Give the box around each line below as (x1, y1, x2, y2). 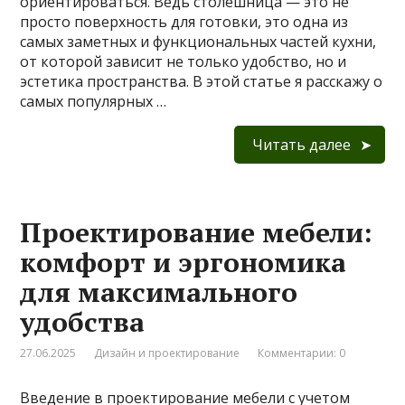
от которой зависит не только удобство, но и (20, 52, 347, 72)
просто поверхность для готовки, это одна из (20, 12, 349, 33)
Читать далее (251, 135, 351, 155)
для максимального (20, 274, 298, 311)
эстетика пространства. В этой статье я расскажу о (20, 71, 383, 92)
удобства (20, 304, 146, 341)
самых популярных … (20, 91, 167, 112)
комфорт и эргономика (20, 244, 347, 281)
